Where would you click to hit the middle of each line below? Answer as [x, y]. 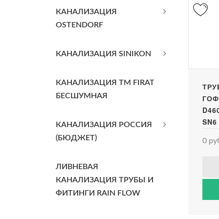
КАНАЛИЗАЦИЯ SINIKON [103, 54]
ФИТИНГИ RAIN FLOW [98, 193]
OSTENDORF [79, 25]
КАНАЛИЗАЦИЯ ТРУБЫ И [105, 180]
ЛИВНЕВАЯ [77, 167]
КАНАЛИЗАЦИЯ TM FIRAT [105, 83]
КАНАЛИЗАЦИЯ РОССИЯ [104, 125]
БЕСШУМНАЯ [82, 96]
